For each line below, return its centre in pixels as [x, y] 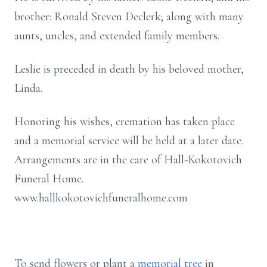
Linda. [28, 88]
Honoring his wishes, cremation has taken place [125, 122]
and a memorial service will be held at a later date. [129, 141]
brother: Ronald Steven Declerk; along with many [129, 17]
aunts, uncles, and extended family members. [117, 36]
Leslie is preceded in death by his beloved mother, [129, 69]
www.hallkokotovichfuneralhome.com [101, 198]
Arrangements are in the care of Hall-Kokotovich [128, 160]
